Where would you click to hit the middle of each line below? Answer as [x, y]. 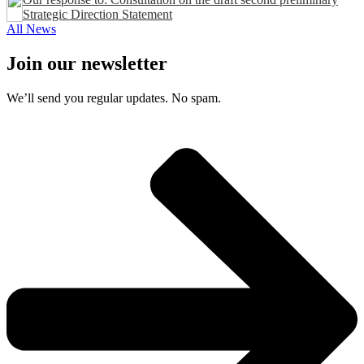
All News [31, 29]
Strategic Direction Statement [97, 15]
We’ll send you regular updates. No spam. [114, 98]
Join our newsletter [87, 64]
